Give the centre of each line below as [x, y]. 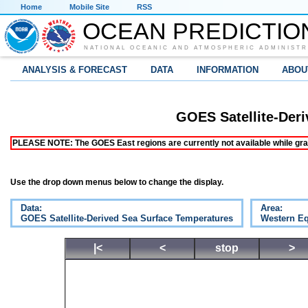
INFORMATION [228, 70]
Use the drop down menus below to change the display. [117, 183]
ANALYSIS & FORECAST [75, 70]
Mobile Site [89, 7]
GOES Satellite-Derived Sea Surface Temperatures [127, 219]
